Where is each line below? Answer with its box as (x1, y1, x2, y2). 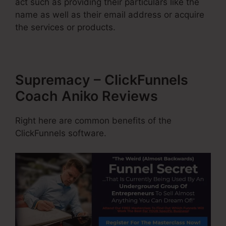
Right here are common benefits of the (15, 116, 172, 126)
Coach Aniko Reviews (15, 88, 158, 105)
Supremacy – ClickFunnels (15, 72, 188, 89)
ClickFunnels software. (15, 128, 106, 139)
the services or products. (15, 22, 116, 33)
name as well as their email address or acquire (15, 10, 204, 20)
